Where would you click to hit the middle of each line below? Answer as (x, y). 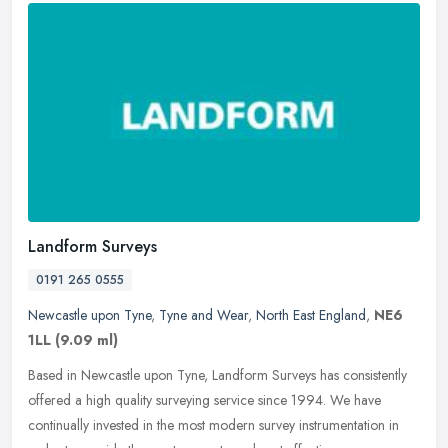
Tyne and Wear (203, 315)
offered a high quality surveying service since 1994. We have (204, 400)
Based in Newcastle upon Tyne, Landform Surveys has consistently (217, 375)
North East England (311, 315)
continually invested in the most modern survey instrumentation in (213, 425)
